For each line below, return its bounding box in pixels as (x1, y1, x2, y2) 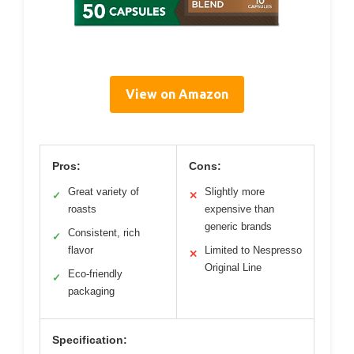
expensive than (205, 203, 274, 215)
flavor (68, 244, 93, 256)
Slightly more (205, 186, 265, 198)
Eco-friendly (68, 268, 122, 280)
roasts (68, 203, 96, 215)
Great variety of (68, 186, 139, 198)
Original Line (205, 262, 262, 273)
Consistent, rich (68, 227, 140, 239)
